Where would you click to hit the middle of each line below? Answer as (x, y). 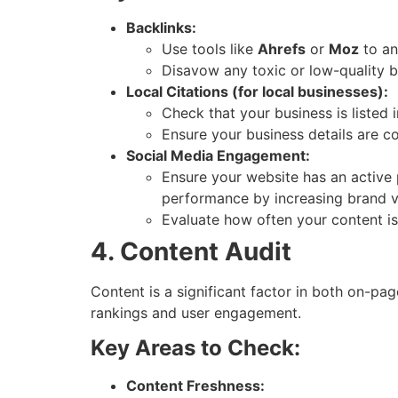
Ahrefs (282, 48)
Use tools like (210, 48)
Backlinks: (161, 27)
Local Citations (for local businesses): (257, 91)
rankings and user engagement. (196, 312)
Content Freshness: (195, 386)
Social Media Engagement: (218, 155)
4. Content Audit (191, 251)
